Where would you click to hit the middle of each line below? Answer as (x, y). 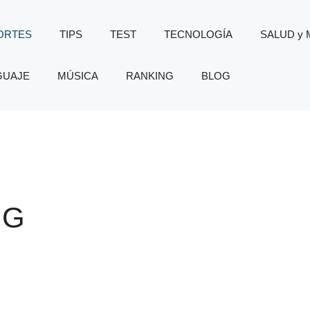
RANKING (149, 76)
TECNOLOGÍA (198, 34)
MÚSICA (77, 76)
